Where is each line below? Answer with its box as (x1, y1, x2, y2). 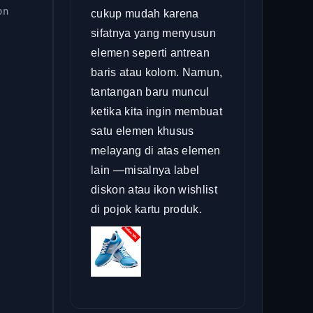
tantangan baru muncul (91, 86, 210, 98)
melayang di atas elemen (91, 145, 221, 156)
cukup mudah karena (91, 8, 199, 20)
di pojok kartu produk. (91, 203, 203, 215)
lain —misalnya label (91, 164, 200, 176)
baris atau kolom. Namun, (91, 66, 223, 78)
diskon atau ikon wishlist (91, 184, 218, 196)
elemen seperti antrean (91, 47, 210, 59)
